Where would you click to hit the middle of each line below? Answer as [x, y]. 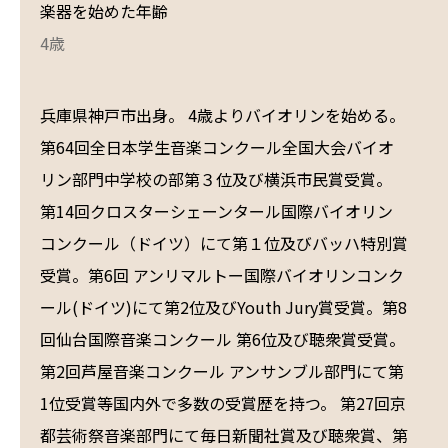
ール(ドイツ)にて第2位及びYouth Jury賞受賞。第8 [223, 307]
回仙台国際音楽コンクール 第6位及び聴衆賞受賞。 [222, 339]
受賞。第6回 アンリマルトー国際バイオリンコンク [222, 275]
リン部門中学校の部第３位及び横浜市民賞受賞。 [216, 179]
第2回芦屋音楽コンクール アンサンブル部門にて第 [222, 371]
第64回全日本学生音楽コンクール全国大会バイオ [217, 147]
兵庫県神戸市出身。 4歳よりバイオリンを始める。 [222, 115]
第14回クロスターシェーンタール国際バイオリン [216, 211]
